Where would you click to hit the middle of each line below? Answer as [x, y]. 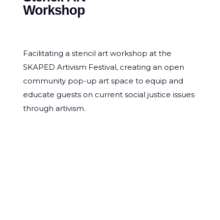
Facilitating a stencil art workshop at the [97, 53]
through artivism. [54, 108]
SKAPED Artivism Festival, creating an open [104, 67]
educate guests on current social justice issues [109, 95]
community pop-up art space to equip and [103, 81]
